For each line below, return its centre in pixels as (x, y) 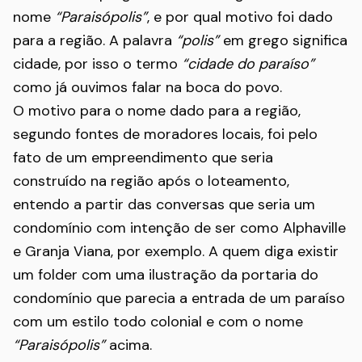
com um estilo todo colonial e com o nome (158, 322)
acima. (128, 345)
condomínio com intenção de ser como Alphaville (179, 228)
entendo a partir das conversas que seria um (164, 204)
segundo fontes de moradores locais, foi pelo (165, 134)
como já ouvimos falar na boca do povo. (147, 87)
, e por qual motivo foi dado (240, 17)
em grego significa (283, 40)
